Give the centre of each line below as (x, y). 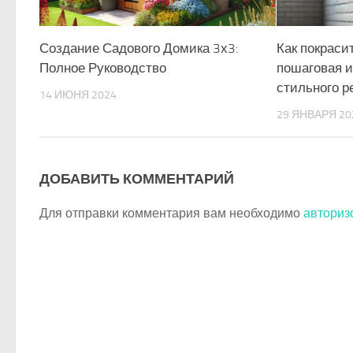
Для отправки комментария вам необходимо (171, 213)
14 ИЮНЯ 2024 (78, 95)
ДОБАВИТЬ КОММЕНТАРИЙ (137, 178)
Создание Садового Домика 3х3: (139, 48)
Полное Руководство (103, 68)
